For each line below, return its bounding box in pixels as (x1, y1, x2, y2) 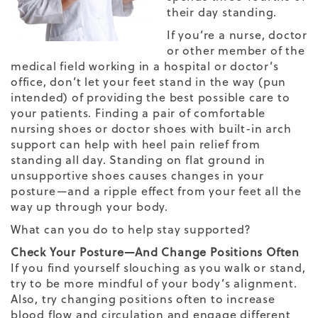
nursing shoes (11, 121, 92, 137)
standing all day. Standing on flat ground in (11, 152, 266, 168)
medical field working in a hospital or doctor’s (11, 58, 279, 75)
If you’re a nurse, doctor (167, 27, 308, 43)
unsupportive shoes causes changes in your (11, 168, 264, 184)
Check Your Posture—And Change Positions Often (11, 244, 300, 261)
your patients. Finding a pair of (11, 105, 194, 121)
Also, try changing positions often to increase (11, 291, 275, 307)
